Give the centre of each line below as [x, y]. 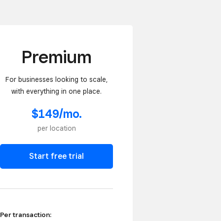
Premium [56, 56]
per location [56, 129]
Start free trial [57, 156]
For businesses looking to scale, [57, 79]
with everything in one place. [57, 91]
